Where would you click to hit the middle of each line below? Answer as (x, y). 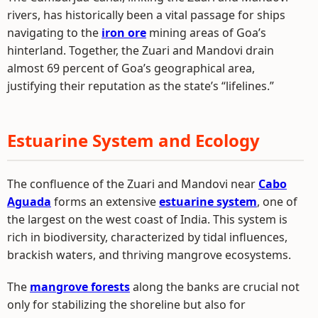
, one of (277, 202)
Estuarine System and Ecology (133, 141)
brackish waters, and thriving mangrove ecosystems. (149, 255)
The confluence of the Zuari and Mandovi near (133, 184)
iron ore (124, 33)
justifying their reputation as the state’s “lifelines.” (141, 86)
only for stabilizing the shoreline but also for (126, 305)
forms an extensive (105, 202)
